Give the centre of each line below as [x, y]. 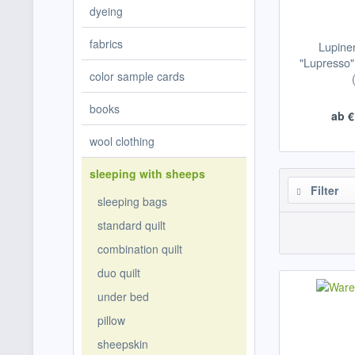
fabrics [106, 44]
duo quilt [119, 273]
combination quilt [140, 249]
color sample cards [137, 76]
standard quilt [132, 225]
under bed [123, 296]
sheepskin [123, 344]
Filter [323, 190]
